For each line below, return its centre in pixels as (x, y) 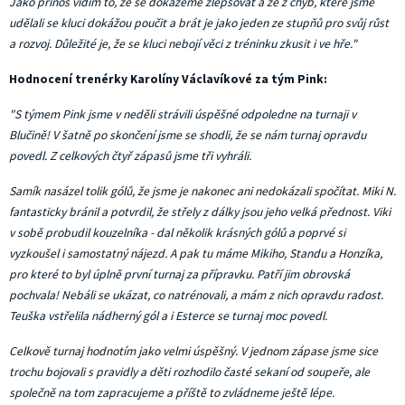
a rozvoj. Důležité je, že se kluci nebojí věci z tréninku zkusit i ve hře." (183, 44)
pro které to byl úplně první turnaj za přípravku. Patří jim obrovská (179, 274)
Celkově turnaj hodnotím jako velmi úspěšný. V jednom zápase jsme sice (193, 351)
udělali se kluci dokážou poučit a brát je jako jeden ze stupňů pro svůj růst (199, 23)
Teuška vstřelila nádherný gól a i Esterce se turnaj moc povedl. (168, 316)
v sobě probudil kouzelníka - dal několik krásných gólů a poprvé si (177, 233)
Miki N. (377, 191)
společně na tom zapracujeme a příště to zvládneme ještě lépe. (172, 393)
